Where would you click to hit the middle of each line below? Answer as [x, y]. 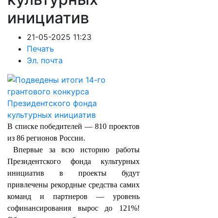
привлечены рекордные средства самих [73, 185]
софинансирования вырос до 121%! [73, 208]
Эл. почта [45, 60]
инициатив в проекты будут [73, 173]
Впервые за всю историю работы [76, 150]
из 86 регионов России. [46, 138]
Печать [40, 49]
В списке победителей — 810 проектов [73, 126]
